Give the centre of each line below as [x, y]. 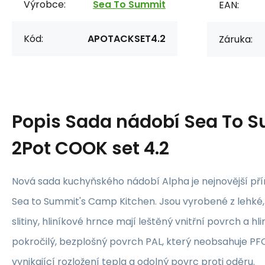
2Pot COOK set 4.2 [91, 148]
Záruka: [236, 39]
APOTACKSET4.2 [127, 38]
